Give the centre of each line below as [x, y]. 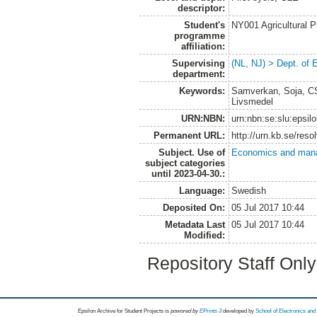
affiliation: [203, 46]
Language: [202, 190]
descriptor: [201, 8]
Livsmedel [253, 101]
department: [198, 74]
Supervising [198, 63]
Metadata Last [195, 224]
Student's [204, 25]
